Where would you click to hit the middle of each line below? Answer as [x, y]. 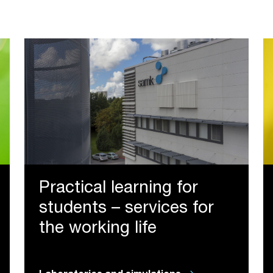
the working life [98, 229]
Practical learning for [119, 189]
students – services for [126, 209]
